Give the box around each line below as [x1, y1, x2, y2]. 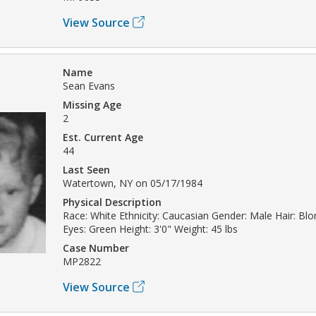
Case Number [63, 241, 129, 255]
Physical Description [63, 195, 162, 209]
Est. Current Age [63, 130, 143, 144]
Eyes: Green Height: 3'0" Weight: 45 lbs [63, 221, 238, 236]
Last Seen [63, 162, 110, 176]
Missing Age [63, 97, 121, 111]
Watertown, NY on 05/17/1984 [63, 176, 202, 190]
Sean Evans [63, 78, 115, 92]
